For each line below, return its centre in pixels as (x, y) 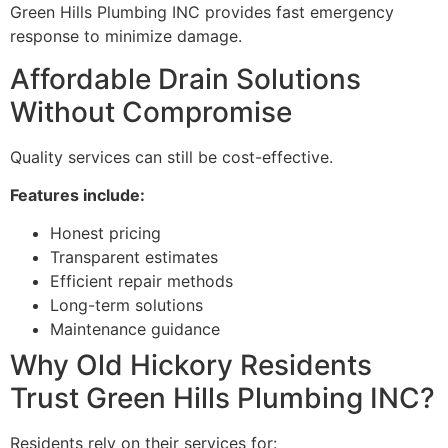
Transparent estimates (134, 257)
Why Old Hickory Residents (191, 365)
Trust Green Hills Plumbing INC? (222, 398)
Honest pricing (105, 233)
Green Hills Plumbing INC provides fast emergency (202, 12)
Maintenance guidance (135, 329)
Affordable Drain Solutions (185, 78)
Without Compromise (151, 111)
